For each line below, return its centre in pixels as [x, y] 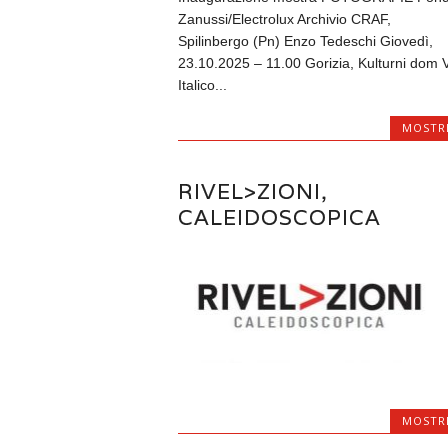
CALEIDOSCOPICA [279, 218]
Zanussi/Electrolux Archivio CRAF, [284, 18]
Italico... [202, 84]
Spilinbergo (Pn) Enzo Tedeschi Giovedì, [305, 40]
